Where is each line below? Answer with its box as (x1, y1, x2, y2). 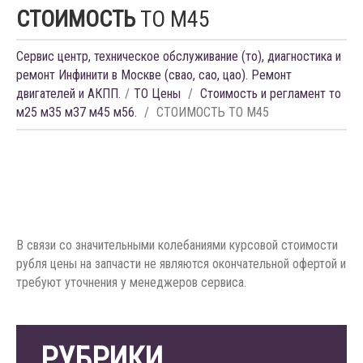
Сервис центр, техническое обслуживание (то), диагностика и (16, 49, 341, 64)
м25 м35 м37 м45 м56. (16, 105, 137, 120)
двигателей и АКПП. (16, 86, 121, 101)
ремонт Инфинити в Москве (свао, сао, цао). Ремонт (16, 67, 292, 83)
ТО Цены (134, 86, 181, 101)
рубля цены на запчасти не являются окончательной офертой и (16, 255, 346, 271)
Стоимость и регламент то (200, 86, 341, 101)
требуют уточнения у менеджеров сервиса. (16, 274, 246, 290)
